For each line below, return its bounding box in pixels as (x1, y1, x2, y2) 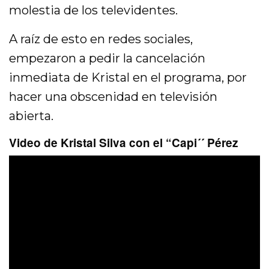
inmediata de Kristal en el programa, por (9, 70, 247, 85)
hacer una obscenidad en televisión (9, 89, 218, 104)
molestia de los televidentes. (9, 2, 178, 17)
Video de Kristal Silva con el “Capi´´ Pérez (9, 134, 238, 151)
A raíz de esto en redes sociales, (9, 31, 193, 46)
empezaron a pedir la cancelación (9, 50, 206, 65)
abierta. (9, 108, 53, 123)
